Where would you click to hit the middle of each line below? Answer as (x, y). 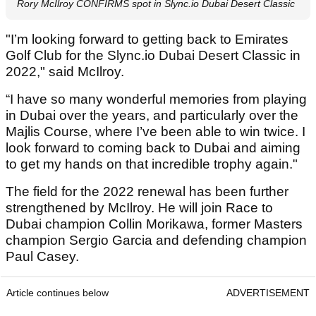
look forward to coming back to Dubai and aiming (153, 147)
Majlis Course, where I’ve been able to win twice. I (156, 131)
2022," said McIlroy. (65, 71)
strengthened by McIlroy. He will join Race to (139, 207)
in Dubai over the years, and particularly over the (152, 115)
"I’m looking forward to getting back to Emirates (147, 39)
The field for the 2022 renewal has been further (147, 191)
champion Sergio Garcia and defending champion (156, 240)
